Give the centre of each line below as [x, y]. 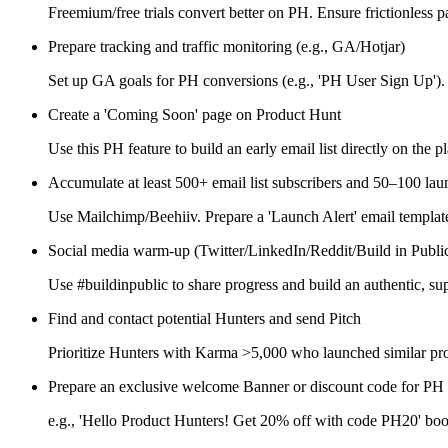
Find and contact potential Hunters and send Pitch [204, 319]
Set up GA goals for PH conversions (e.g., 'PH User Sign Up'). [246, 81]
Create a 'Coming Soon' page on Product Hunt [194, 115]
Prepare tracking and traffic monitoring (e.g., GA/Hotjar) [226, 47]
